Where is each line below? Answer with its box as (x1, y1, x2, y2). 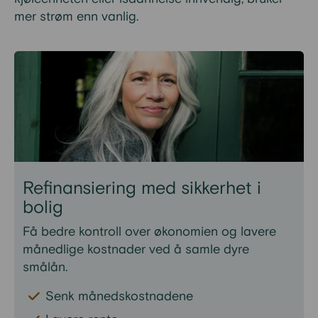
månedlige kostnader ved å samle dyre (23, 241, 249, 258)
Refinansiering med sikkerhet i (23, 177, 261, 200)
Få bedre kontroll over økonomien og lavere (23, 224, 276, 240)
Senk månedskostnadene (45, 288, 193, 305)
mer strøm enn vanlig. (14, 9, 138, 25)
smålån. (23, 259, 67, 275)
